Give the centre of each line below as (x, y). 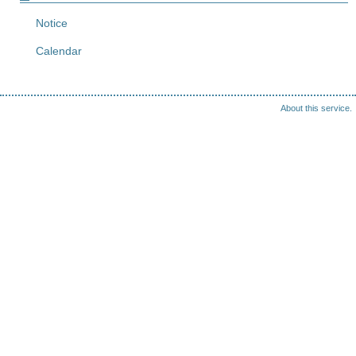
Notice (52, 23)
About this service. (316, 108)
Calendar (59, 51)
